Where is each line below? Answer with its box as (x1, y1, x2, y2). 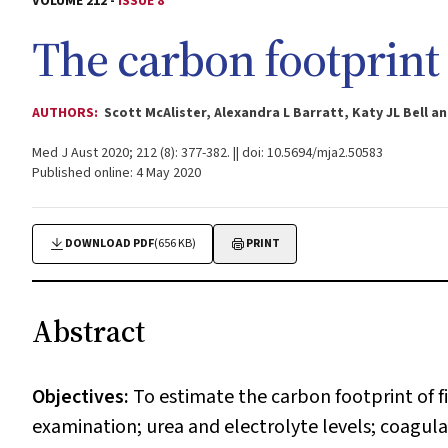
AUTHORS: (32, 103, 101, 123)
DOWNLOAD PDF (65, 235, 154, 252)
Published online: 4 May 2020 (32, 163, 201, 183)
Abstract (32, 311, 145, 352)
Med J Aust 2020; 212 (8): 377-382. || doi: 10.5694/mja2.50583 (32, 143, 383, 163)
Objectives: (32, 383, 133, 411)
